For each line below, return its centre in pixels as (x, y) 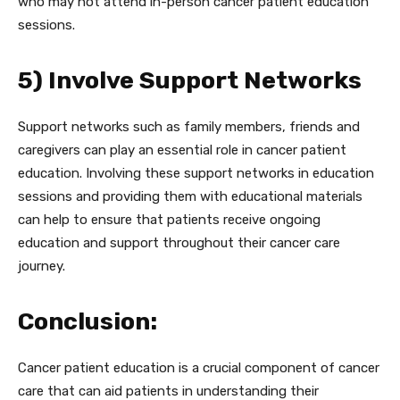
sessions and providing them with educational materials (190, 196)
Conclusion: (87, 321)
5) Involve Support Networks (190, 80)
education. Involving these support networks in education (196, 173)
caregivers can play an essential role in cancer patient (182, 150)
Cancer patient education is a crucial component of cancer (199, 368)
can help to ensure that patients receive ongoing (169, 220)
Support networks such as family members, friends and (189, 127)
